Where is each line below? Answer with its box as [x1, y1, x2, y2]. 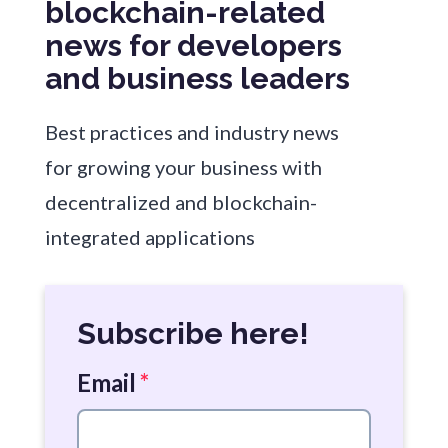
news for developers [44, 28, 342, 64]
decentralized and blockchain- [44, 190, 317, 215]
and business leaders [44, 61, 350, 97]
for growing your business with [44, 155, 322, 180]
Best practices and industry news [44, 120, 339, 145]
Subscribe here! [76, 316, 309, 352]
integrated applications [44, 225, 255, 250]
